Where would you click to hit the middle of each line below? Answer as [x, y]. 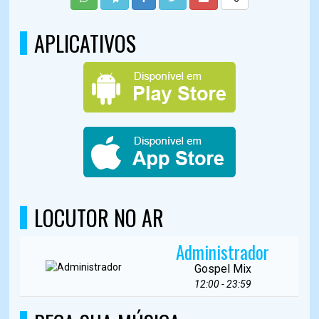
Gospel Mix [223, 269]
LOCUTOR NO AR [99, 218]
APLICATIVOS [85, 43]
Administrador [223, 252]
